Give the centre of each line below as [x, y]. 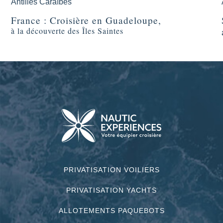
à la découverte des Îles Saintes [67, 30]
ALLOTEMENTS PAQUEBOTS [111, 211]
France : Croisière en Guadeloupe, [86, 20]
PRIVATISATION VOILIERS [111, 170]
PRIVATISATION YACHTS [111, 190]
